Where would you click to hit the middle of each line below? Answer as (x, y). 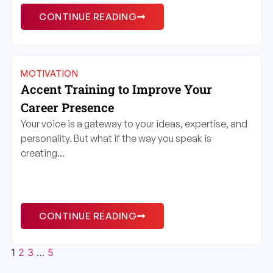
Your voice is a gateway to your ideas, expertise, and (134, 123)
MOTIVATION (49, 73)
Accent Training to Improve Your (116, 89)
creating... (43, 153)
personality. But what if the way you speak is (116, 138)
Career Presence (67, 107)
